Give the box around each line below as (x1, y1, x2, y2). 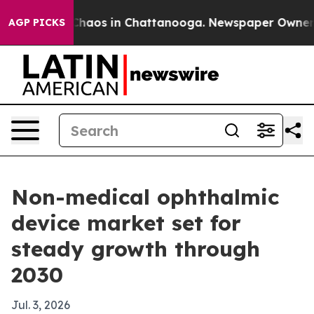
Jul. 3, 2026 (11, 298, 70, 312)
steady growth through (11, 235, 260, 262)
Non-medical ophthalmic (11, 184, 279, 210)
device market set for (11, 210, 241, 236)
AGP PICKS (8, 16, 65, 29)
